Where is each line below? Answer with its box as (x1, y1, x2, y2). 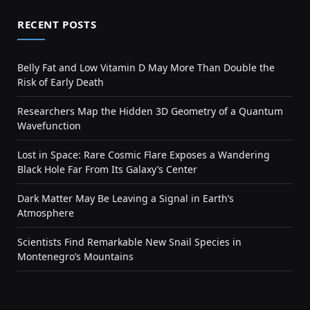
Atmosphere (17, 206, 74, 219)
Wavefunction (17, 119, 81, 132)
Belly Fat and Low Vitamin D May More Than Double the (17, 61, 275, 74)
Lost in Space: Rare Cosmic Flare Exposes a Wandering (17, 148, 270, 161)
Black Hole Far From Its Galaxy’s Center (17, 163, 197, 176)
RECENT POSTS (17, 17, 97, 31)
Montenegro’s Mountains (17, 250, 134, 263)
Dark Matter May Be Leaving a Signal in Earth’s (17, 192, 234, 205)
